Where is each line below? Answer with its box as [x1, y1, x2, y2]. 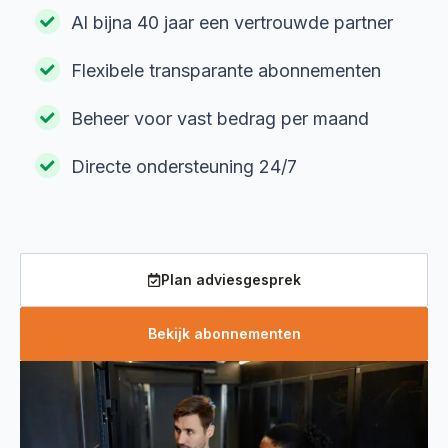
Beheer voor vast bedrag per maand [71, 108, 370, 129]
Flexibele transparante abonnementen [71, 60, 382, 81]
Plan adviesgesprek [161, 271, 301, 288]
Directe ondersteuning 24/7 [71, 156, 298, 177]
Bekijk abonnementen [147, 325, 301, 342]
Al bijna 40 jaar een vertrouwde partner [71, 12, 394, 33]
